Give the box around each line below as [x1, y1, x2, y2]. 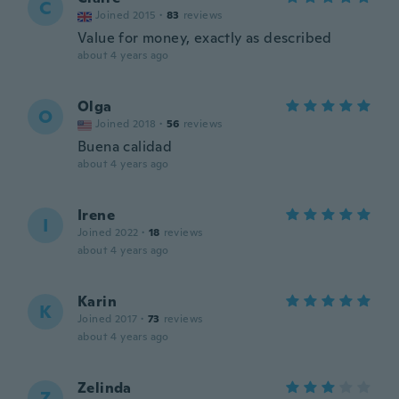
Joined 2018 [95, 117, 157, 131]
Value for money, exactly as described [77, 28, 332, 47]
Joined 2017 [77, 312, 138, 326]
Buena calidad [77, 137, 173, 156]
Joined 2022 [77, 225, 139, 240]
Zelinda [77, 379, 132, 397]
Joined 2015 [95, 8, 157, 22]
